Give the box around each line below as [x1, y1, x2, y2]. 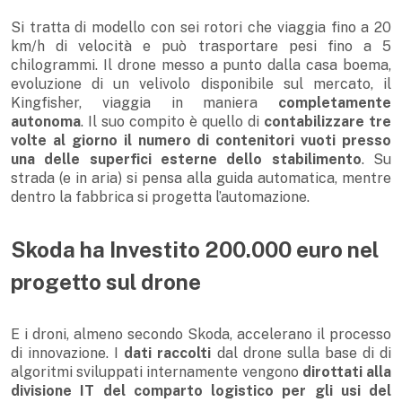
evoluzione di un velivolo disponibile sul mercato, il [11, 75, 391, 93]
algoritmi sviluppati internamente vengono [11, 363, 302, 381]
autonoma [11, 113, 81, 131]
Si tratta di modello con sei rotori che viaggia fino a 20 [11, 19, 391, 37]
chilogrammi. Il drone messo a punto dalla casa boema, [11, 57, 391, 74]
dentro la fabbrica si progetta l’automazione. [11, 188, 310, 206]
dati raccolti [124, 345, 212, 363]
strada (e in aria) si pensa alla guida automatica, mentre [11, 170, 391, 188]
